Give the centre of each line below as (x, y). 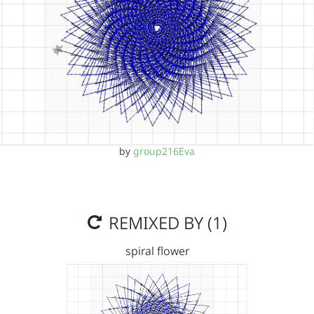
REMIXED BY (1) (165, 223)
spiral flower (157, 251)
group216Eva (164, 151)
